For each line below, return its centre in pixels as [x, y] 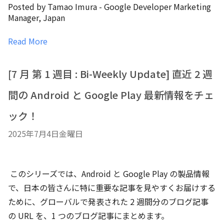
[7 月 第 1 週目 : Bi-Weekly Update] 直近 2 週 [110, 74]
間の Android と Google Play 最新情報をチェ [111, 95]
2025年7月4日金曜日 [45, 133]
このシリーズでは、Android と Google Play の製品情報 [110, 173]
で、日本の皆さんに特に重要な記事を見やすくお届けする [112, 187]
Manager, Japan [36, 17]
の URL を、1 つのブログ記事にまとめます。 [88, 215]
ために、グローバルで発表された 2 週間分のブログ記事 [108, 201]
